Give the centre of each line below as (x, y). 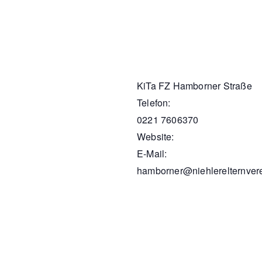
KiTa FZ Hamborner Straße (194, 85)
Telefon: (154, 102)
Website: (156, 136)
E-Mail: (152, 153)
